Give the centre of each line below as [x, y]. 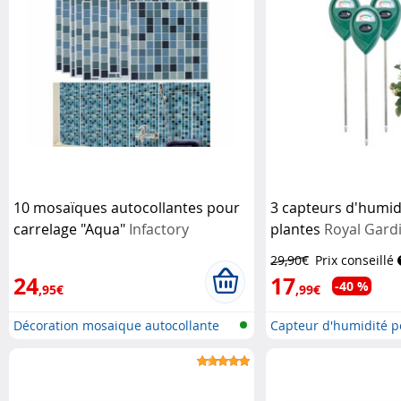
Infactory [159, 229]
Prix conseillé [354, 260]
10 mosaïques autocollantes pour [127, 207]
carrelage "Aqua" [71, 229]
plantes [297, 229]
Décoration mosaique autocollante [116, 325]
